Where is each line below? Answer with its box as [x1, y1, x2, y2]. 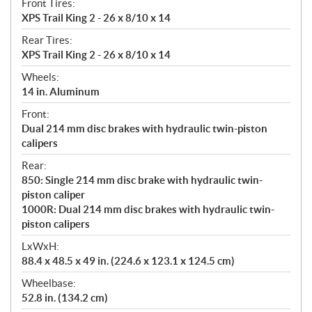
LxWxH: [22, 240, 59, 253]
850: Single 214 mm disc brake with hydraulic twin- [22, 174, 263, 187]
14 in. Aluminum [22, 86, 100, 98]
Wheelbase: [22, 277, 76, 290]
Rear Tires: [22, 34, 72, 47]
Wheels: [22, 71, 59, 84]
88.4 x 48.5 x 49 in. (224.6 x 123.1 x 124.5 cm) [22, 255, 235, 267]
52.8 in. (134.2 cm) [22, 292, 108, 304]
